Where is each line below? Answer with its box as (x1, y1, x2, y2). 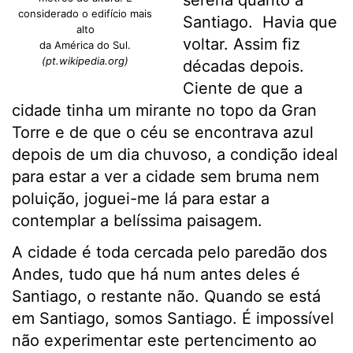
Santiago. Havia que (182, 13, 337, 32)
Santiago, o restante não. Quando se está (12, 287, 321, 307)
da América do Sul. (39, 39, 132, 52)
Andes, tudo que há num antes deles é (12, 265, 300, 284)
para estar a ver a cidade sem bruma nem (12, 167, 319, 187)
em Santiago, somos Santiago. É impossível (12, 309, 334, 329)
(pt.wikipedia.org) (42, 54, 129, 68)
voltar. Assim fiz (182, 35, 300, 54)
